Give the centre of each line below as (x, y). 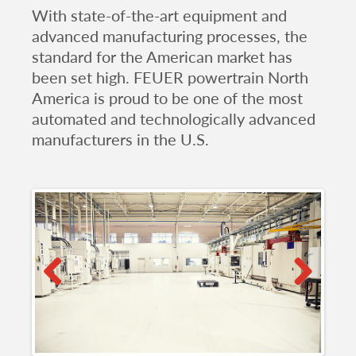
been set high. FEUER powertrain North (170, 77)
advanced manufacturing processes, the (170, 35)
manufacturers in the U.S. (120, 139)
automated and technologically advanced (174, 118)
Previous (73, 298)
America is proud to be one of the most (167, 97)
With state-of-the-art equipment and (159, 15)
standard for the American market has (162, 56)
